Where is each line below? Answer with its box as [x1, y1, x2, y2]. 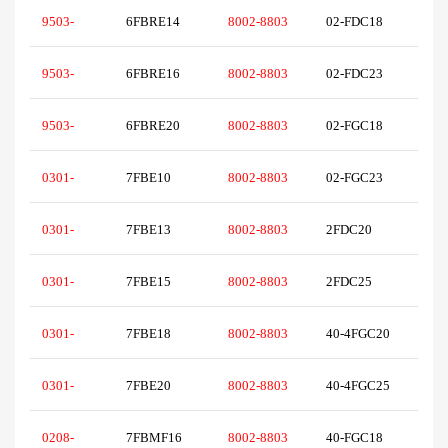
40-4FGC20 [326, 326, 396, 342]
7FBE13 [126, 222, 186, 238]
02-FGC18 [326, 118, 392, 134]
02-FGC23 [326, 170, 392, 186]
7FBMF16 [126, 430, 194, 446]
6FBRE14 [126, 14, 192, 30]
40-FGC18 [326, 430, 392, 446]
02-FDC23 [326, 66, 392, 82]
